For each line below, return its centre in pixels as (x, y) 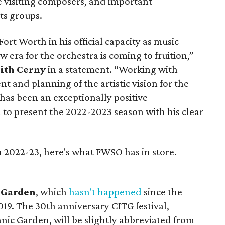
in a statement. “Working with (112, 69)
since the (162, 192)
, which (52, 192)
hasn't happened (105, 192)
